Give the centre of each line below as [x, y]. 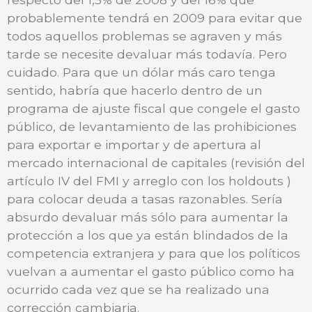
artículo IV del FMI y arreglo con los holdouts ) [149, 180]
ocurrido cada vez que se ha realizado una [138, 289]
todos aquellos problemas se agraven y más [145, 36]
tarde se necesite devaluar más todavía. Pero [147, 54]
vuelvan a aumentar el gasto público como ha [151, 271]
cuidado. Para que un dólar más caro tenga [141, 72]
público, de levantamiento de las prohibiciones [152, 126]
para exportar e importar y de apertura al [134, 144]
